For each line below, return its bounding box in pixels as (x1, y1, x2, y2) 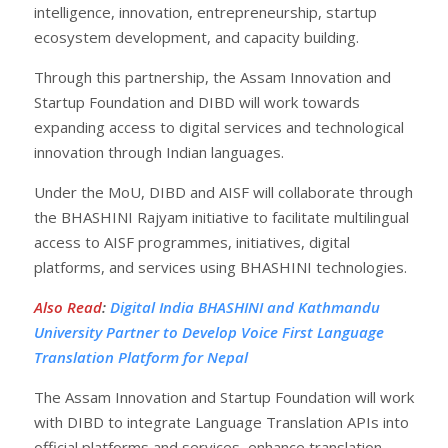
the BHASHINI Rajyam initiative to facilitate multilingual (34, 206, 409, 227)
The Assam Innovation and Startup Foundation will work (34, 386, 414, 407)
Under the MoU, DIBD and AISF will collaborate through (34, 181, 413, 202)
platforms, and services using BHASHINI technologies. (34, 256, 407, 277)
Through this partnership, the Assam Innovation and (34, 66, 391, 87)
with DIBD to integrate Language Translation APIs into (34, 411, 409, 432)
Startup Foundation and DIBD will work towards (34, 91, 360, 112)
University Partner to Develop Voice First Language (34, 321, 384, 342)
